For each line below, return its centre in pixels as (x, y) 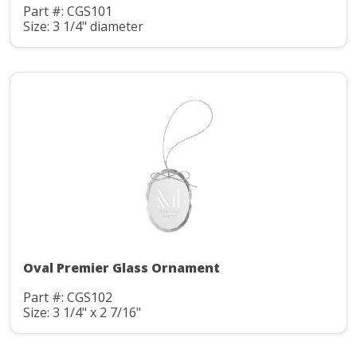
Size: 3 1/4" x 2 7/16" (82, 312)
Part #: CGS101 (68, 12)
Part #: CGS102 (68, 298)
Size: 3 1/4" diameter (83, 26)
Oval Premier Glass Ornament (122, 268)
